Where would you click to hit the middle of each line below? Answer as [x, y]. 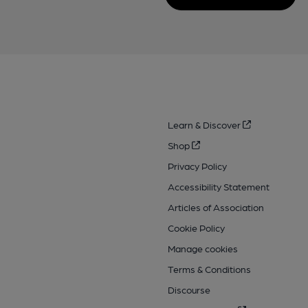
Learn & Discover [205, 125]
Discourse [189, 290]
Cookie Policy [196, 228]
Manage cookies [202, 249]
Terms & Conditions [209, 269]
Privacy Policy [197, 166]
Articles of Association [216, 207]
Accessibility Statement [218, 187]
